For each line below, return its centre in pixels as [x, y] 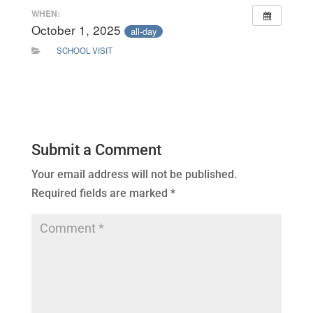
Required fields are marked [101, 193]
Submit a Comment [96, 150]
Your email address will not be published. [134, 174]
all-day [143, 31]
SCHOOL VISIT [84, 50]
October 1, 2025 [78, 30]
